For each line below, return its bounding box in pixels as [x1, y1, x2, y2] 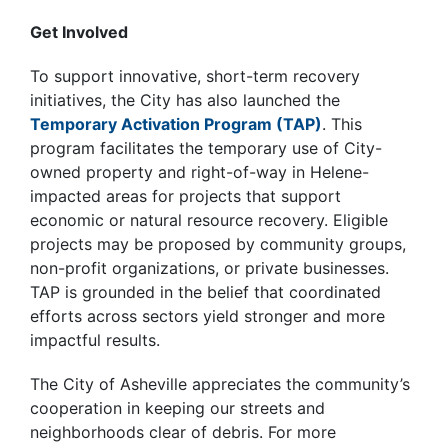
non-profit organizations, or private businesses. [30, 258, 389, 279]
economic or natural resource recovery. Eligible [30, 210, 388, 231]
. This [322, 114, 362, 135]
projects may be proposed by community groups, [30, 234, 406, 255]
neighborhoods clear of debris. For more [30, 422, 336, 443]
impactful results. [30, 330, 160, 351]
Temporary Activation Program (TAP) [30, 114, 322, 135]
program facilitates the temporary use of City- [30, 138, 382, 159]
